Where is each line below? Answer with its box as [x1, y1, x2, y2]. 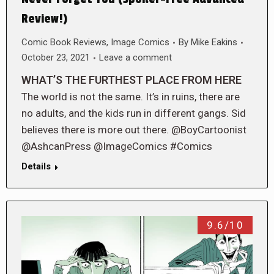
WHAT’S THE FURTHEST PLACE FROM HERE [21, 73, 242, 87]
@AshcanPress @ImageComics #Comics [21, 140, 212, 153]
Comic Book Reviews [21, 37, 106, 48]
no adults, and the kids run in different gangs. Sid [21, 107, 246, 120]
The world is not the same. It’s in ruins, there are [21, 91, 240, 103]
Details [21, 161, 51, 172]
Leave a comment [99, 52, 172, 64]
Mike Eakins [191, 37, 237, 48]
